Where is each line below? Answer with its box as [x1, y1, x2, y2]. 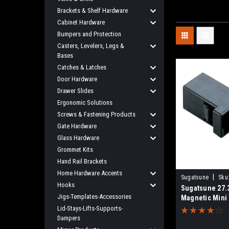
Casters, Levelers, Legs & [57, 42, 124, 50]
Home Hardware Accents [57, 169, 122, 177]
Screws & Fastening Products [57, 110, 135, 118]
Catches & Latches [57, 63, 106, 71]
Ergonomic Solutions [57, 99, 112, 106]
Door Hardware [57, 75, 97, 83]
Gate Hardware [57, 122, 97, 130]
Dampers [57, 214, 80, 222]
